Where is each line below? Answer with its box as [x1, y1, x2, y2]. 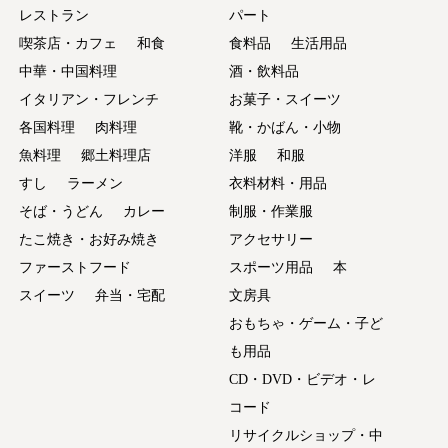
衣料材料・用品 [228, 175, 327, 191]
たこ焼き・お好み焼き [19, 231, 160, 247]
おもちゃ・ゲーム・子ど [228, 315, 383, 331]
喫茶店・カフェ [19, 35, 118, 51]
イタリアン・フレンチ [19, 91, 160, 107]
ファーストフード [19, 259, 132, 275]
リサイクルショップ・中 [228, 427, 383, 443]
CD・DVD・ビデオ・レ [228, 371, 376, 387]
